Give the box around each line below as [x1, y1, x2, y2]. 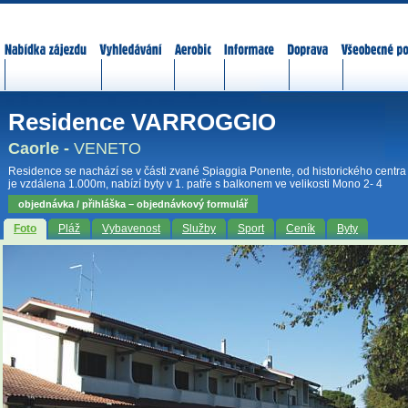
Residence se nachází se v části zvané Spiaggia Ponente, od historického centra [8, 164, 406, 178]
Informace [224, 32, 274, 45]
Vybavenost [102, 222, 160, 236]
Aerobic [174, 32, 212, 45]
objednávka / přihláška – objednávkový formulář [18, 199, 248, 210]
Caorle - [8, 138, 74, 158]
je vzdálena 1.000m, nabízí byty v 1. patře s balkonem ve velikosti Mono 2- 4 [8, 177, 382, 190]
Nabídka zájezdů [4, 32, 88, 45]
